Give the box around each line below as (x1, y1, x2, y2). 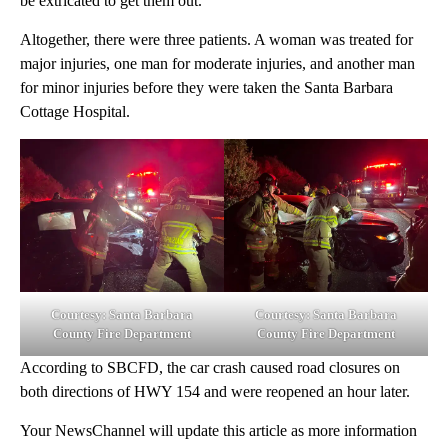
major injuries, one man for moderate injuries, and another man (20, 55, 415, 73)
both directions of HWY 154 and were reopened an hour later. (20, 383, 410, 401)
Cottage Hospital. (20, 103, 130, 121)
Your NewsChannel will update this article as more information (20, 422, 417, 440)
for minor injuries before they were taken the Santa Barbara (20, 79, 393, 97)
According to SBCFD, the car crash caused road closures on (20, 359, 400, 377)
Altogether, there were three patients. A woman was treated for (20, 31, 413, 49)
